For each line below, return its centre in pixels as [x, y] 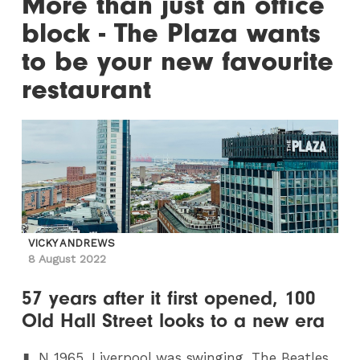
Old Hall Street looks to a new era [174, 321]
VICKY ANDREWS [72, 243]
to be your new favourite [178, 61]
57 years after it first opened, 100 [169, 298]
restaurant [87, 90]
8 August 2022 [67, 259]
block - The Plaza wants [172, 33]
